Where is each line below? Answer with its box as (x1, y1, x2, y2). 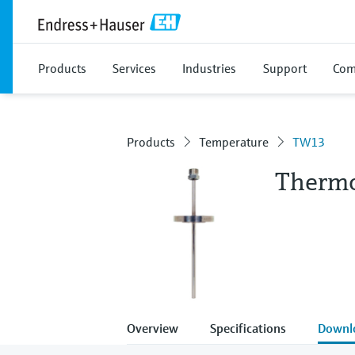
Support (263, 60, 307, 76)
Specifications (210, 319, 286, 336)
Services (113, 60, 156, 76)
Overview (127, 319, 178, 336)
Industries (182, 60, 236, 76)
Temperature (199, 134, 269, 150)
